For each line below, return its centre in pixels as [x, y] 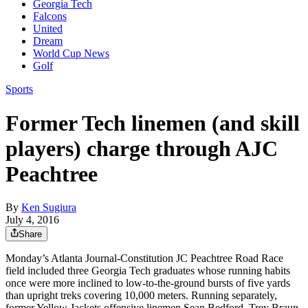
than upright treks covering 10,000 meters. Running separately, [141, 296]
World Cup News [71, 54]
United [48, 29]
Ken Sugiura [49, 208]
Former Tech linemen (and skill [153, 123]
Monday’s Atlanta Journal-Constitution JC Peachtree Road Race [144, 258]
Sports [19, 89]
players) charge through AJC [142, 148]
